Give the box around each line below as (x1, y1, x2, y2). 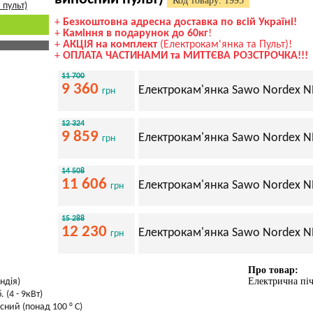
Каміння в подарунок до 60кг (63, 28, 208, 39)
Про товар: (248, 265, 298, 275)
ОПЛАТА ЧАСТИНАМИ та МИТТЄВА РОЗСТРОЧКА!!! (63, 50, 308, 61)
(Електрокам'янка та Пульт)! (157, 39, 292, 50)
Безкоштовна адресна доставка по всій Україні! (63, 17, 297, 28)
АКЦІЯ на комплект (63, 39, 157, 50)
